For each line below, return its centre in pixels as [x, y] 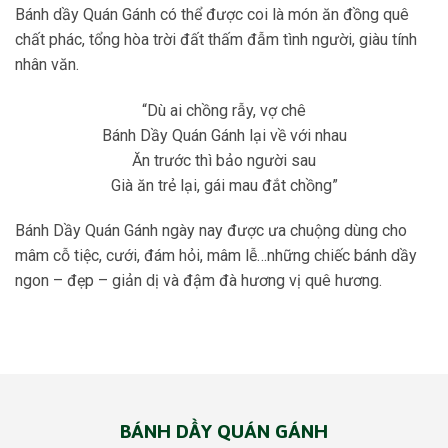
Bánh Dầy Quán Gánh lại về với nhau [224, 135]
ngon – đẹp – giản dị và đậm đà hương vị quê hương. [198, 281]
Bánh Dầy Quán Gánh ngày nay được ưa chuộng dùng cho [211, 231]
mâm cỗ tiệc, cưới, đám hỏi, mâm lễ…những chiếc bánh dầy [216, 256]
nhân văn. [47, 64]
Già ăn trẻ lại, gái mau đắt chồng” [224, 185]
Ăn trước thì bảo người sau [224, 160]
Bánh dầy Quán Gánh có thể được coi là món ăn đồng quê [212, 14]
